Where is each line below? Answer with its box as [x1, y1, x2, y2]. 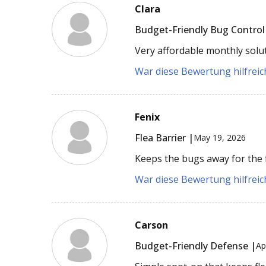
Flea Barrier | [135, 131, 194, 144]
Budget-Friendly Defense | [135, 239, 256, 252]
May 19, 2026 [194, 132, 246, 144]
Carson [135, 218, 169, 232]
